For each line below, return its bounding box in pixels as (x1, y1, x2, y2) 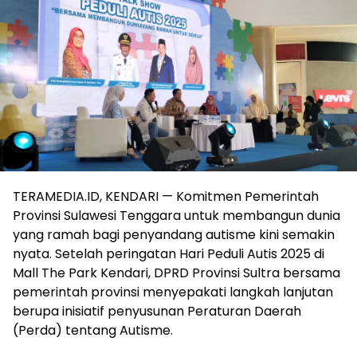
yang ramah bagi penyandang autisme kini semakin (13, 225, 335, 244)
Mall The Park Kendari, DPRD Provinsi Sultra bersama (13, 263, 340, 282)
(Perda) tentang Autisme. (13, 320, 173, 339)
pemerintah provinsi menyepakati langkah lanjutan (13, 282, 333, 301)
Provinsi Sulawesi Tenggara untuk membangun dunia (13, 206, 340, 225)
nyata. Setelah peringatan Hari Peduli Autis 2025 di (13, 244, 324, 263)
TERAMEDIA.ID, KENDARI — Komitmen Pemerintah (13, 186, 319, 206)
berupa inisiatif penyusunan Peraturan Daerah (13, 301, 301, 320)
